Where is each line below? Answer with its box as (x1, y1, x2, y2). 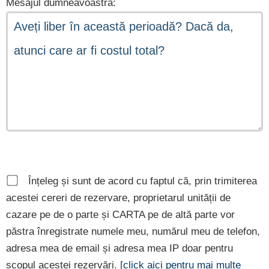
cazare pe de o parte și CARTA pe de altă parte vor (6, 208, 235, 220)
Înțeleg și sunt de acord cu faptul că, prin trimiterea (28, 175, 257, 187)
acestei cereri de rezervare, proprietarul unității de (6, 192, 231, 204)
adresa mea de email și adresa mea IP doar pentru (6, 242, 233, 254)
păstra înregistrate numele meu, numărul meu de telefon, (6, 225, 260, 237)
